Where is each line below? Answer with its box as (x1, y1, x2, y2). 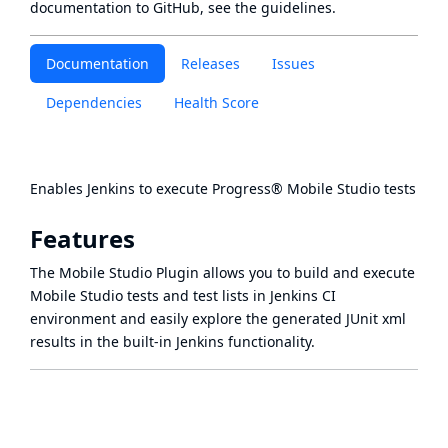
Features (30, 222, 135, 255)
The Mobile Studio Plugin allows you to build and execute (30, 263, 415, 282)
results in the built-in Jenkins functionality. (30, 332, 315, 351)
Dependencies (46, 93, 142, 112)
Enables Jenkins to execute (30, 179, 212, 198)
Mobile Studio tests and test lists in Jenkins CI (30, 286, 336, 305)
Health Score (174, 93, 259, 112)
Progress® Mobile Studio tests (212, 179, 416, 198)
